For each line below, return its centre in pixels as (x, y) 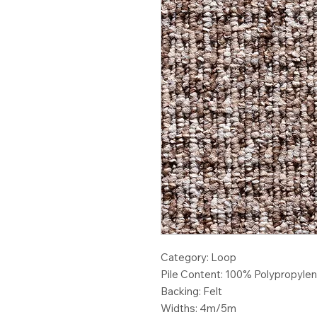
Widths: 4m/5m (198, 309)
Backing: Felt (191, 292)
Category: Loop (198, 258)
